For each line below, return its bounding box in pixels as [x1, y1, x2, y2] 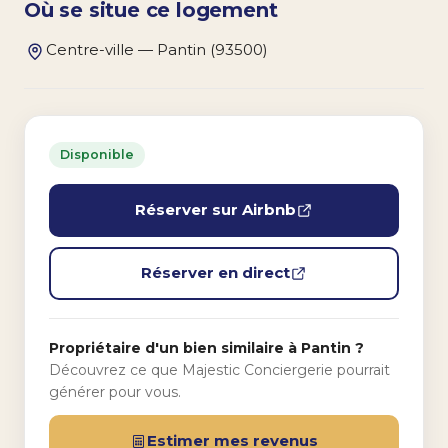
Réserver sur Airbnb [135, 200, 296, 220]
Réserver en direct [141, 263, 290, 283]
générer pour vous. [49, 382, 181, 401]
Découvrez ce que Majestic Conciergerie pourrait [49, 360, 390, 379]
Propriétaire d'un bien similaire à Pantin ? [49, 338, 364, 357]
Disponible [60, 146, 134, 162]
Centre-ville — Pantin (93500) [46, 39, 268, 59]
